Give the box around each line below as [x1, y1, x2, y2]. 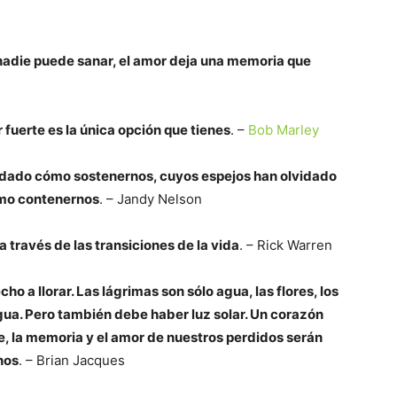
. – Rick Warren [239, 237, 332, 253]
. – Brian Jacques [19, 352, 125, 369]
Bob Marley [248, 121, 319, 138]
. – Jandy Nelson [99, 191, 202, 207]
